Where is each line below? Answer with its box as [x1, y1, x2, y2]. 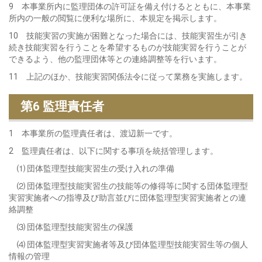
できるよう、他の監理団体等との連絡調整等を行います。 [9, 54, 222, 64]
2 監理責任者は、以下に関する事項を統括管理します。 [9, 146, 218, 156]
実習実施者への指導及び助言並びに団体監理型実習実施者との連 [9, 193, 246, 202]
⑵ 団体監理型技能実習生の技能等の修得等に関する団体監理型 [9, 181, 248, 191]
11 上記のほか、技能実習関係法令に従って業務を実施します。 [9, 72, 247, 81]
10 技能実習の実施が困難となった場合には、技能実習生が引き [9, 31, 247, 40]
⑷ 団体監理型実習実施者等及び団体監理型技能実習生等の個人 [9, 240, 248, 249]
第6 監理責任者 [20, 99, 104, 113]
